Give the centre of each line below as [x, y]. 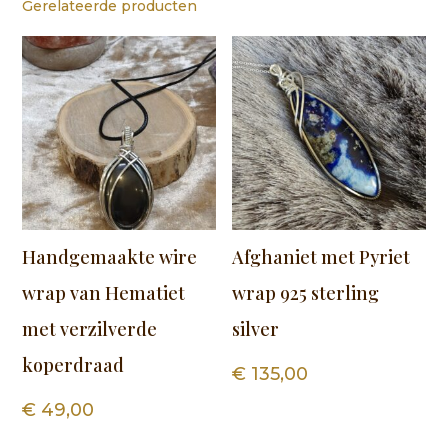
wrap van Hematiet [104, 292]
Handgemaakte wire [110, 256]
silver [256, 328]
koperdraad [73, 364]
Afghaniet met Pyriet [321, 256]
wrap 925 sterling [306, 292]
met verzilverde [90, 328]
